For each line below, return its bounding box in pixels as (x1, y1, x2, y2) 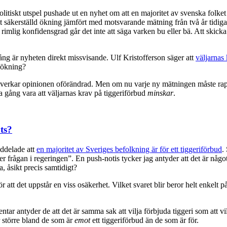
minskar (147, 88, 173, 97)
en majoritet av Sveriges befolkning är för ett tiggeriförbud (36, 145, 222, 154)
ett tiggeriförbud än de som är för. (90, 216, 199, 225)
